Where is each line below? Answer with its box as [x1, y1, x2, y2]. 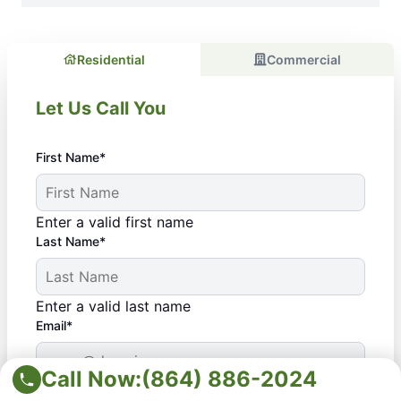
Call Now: [41, 366, 141, 392]
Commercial [267, 51, 341, 67]
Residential [76, 51, 145, 67]
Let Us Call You [36, 97, 166, 119]
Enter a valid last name [36, 296, 191, 315]
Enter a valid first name [36, 212, 193, 231]
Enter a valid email [36, 380, 161, 399]
